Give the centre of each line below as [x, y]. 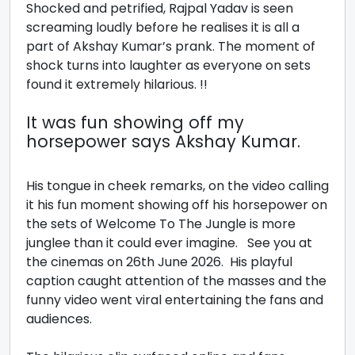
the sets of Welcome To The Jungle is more [161, 224]
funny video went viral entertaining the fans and [175, 300]
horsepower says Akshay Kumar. [166, 141]
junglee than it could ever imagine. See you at [169, 243]
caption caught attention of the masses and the [176, 281]
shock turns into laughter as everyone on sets [168, 65]
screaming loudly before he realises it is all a [163, 27]
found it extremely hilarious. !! [118, 84]
